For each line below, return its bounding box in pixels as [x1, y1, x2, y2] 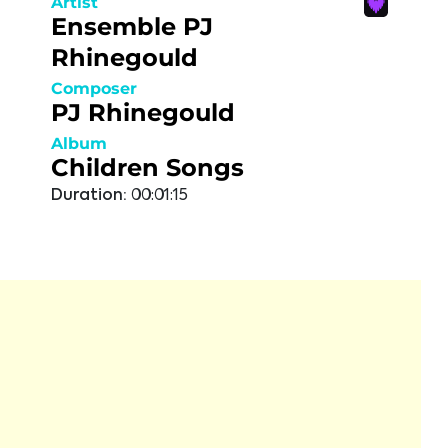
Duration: [51, 188, 127, 204]
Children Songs [51, 153, 244, 182]
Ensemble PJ [51, 12, 213, 41]
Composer [51, 79, 137, 98]
